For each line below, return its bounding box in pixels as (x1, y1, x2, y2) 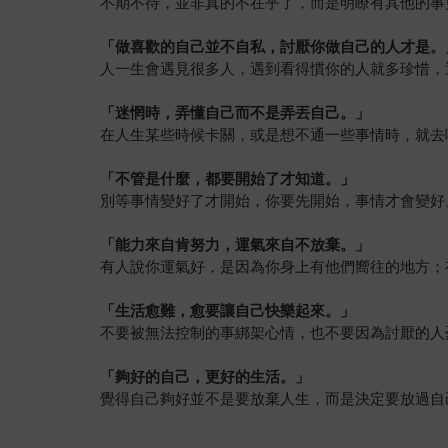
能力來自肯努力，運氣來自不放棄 (115, 236, 341, 254)
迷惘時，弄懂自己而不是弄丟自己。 (115, 104, 356, 122)
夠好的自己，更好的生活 (115, 368, 281, 386)
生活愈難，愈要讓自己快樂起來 (115, 302, 326, 320)
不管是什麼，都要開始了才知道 (115, 170, 326, 188)
